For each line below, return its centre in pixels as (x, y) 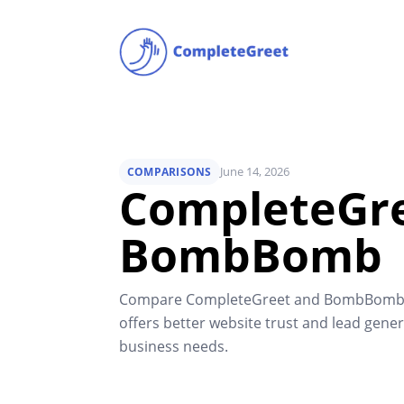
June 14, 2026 (254, 172)
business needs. (174, 347)
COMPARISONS (170, 172)
